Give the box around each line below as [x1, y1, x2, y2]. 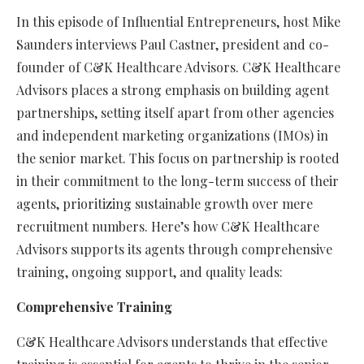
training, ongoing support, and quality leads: [16, 263, 283, 281]
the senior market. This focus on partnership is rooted [16, 149, 340, 167]
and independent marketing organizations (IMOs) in [16, 127, 328, 145]
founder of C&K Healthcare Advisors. [16, 58, 242, 76]
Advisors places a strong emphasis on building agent [16, 81, 329, 99]
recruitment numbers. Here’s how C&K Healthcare [16, 218, 319, 236]
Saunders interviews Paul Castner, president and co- [16, 36, 329, 54]
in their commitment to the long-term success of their [16, 172, 339, 190]
